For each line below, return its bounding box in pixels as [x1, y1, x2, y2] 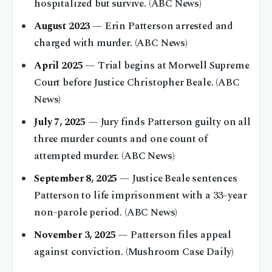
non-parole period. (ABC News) [34, 205, 178, 221]
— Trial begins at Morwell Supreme [83, 58, 250, 74]
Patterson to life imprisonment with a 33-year [34, 188, 247, 204]
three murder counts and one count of [34, 132, 208, 148]
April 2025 [34, 58, 83, 74]
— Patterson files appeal [115, 228, 232, 243]
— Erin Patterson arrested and [90, 19, 234, 35]
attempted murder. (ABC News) [34, 149, 175, 165]
